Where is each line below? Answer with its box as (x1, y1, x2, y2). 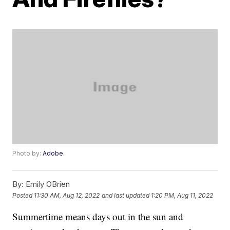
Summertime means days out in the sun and (12, 210, 184, 223)
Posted (12, 191, 34, 199)
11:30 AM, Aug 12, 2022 (34, 191, 100, 199)
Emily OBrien (24, 179, 70, 189)
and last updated (102, 191, 150, 199)
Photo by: (12, 149, 43, 158)
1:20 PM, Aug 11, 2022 (151, 191, 214, 199)
